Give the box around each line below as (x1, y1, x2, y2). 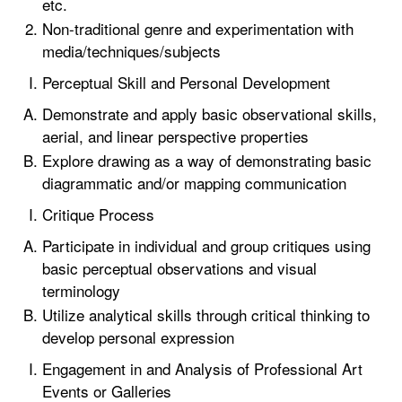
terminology (42, 279, 120, 301)
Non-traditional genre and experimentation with (42, 17, 354, 39)
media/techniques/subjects (42, 39, 221, 62)
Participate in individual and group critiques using (42, 234, 371, 257)
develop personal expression (42, 326, 234, 348)
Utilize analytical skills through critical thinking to (42, 303, 370, 326)
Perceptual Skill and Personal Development (42, 71, 330, 93)
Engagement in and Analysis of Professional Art (42, 357, 363, 380)
